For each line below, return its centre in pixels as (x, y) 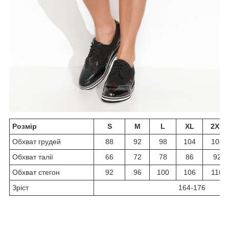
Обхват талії (33, 157)
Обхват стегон (36, 173)
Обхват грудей (37, 142)
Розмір (25, 127)
